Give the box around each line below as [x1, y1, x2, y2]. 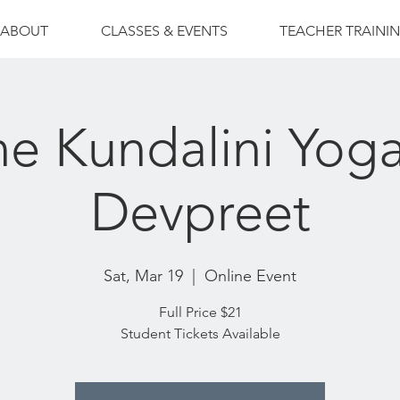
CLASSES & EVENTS [100, 22, 228, 39]
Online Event [204, 266, 296, 286]
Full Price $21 [158, 304, 242, 321]
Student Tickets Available [120, 325, 280, 342]
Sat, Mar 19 [104, 266, 183, 286]
